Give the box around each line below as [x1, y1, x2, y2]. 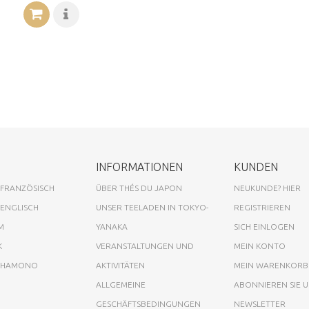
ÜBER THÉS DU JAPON [96, 183, 182, 192]
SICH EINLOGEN [234, 221, 295, 231]
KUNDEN [234, 160, 278, 173]
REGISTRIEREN [234, 202, 290, 212]
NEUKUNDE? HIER [234, 183, 301, 192]
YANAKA [96, 221, 128, 231]
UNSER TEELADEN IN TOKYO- [96, 202, 208, 212]
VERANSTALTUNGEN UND [96, 241, 194, 250]
